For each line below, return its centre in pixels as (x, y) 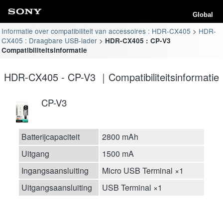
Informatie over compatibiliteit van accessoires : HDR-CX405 (96, 31)
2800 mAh (120, 136)
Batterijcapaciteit (51, 136)
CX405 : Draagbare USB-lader (50, 40)
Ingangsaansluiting (55, 170)
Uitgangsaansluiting (57, 187)
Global (203, 15)
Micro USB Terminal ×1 (143, 170)
